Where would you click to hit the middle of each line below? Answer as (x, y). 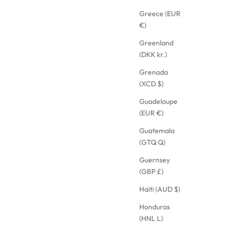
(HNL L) (151, 219)
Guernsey (155, 160)
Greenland (156, 43)
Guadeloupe (158, 102)
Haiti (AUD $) (160, 189)
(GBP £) (151, 172)
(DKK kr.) (153, 55)
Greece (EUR (160, 14)
